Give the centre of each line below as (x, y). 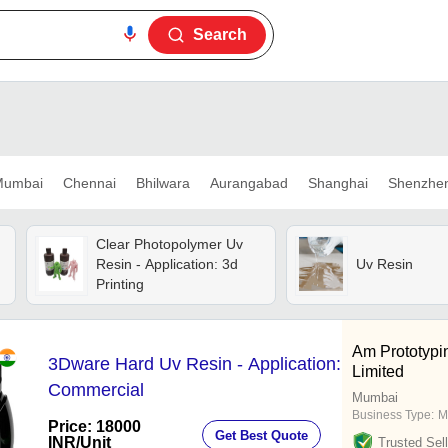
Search (220, 34)
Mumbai (375, 398)
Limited (378, 372)
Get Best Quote (261, 435)
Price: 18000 (94, 427)
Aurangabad (248, 182)
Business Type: (393, 415)
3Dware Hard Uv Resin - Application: (194, 364)
